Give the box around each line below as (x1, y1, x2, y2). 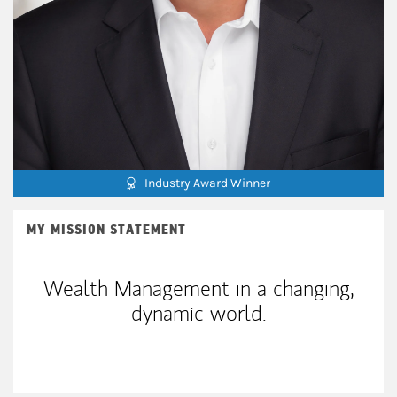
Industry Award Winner (144, 175, 270, 191)
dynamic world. (130, 299, 267, 327)
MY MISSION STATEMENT (27, 220, 186, 238)
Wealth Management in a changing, (43, 274, 354, 302)
